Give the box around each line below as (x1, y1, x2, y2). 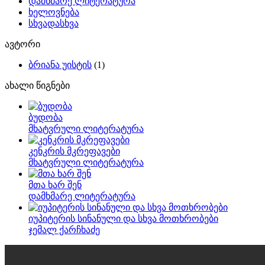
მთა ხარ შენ (28, 180, 82, 190)
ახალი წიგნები (5, 80, 70, 91)
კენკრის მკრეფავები (28, 146, 120, 156)
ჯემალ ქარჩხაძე (28, 225, 100, 235)
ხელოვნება (28, 7, 79, 17)
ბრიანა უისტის (28, 60, 92, 70)
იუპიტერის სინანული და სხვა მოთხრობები (28, 214, 218, 224)
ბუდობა (28, 112, 63, 122)
